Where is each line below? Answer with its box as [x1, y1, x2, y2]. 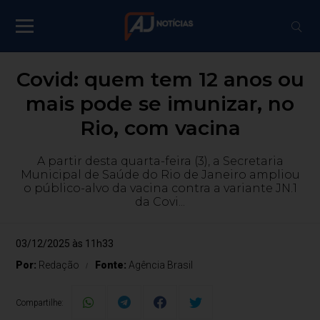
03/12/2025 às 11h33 [16, 238, 114, 249]
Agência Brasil [129, 259, 194, 271]
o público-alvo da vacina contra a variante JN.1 [23, 181, 297, 195]
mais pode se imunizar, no [26, 91, 294, 116]
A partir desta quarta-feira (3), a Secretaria [36, 154, 284, 168]
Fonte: [95, 259, 129, 271]
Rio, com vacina [79, 116, 241, 140]
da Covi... [135, 195, 185, 209]
